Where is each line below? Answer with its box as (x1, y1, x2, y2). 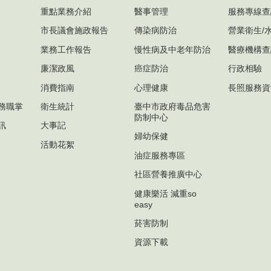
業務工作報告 (41, 44, 91, 54)
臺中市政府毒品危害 (134, 101, 211, 111)
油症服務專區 (134, 150, 185, 160)
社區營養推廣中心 (134, 169, 202, 180)
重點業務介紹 (41, 6, 91, 16)
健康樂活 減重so (134, 188, 197, 198)
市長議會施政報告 (41, 25, 108, 36)
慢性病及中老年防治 (134, 44, 211, 54)
